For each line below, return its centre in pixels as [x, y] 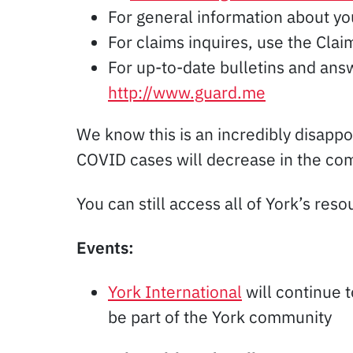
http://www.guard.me [187, 92]
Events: [105, 247]
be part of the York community [220, 316]
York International [175, 291]
